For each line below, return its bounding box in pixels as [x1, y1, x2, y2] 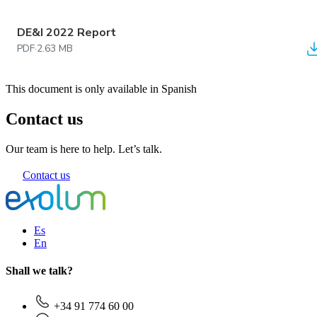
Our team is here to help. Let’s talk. [6, 143, 162, 156]
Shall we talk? [6, 265, 73, 277]
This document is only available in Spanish [6, 83, 197, 96]
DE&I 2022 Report [17, 25, 116, 41]
